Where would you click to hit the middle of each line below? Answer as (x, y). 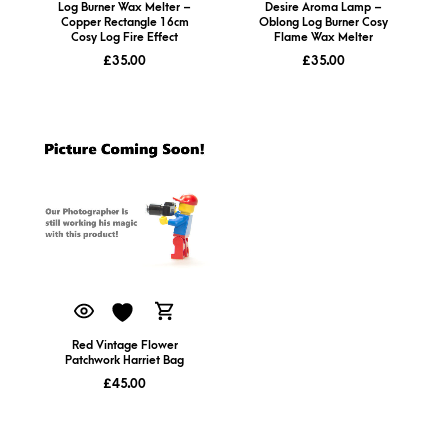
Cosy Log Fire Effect (124, 37)
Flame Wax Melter (323, 37)
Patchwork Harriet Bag (124, 360)
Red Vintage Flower (124, 345)
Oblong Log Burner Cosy (323, 22)
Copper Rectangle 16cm (124, 22)
